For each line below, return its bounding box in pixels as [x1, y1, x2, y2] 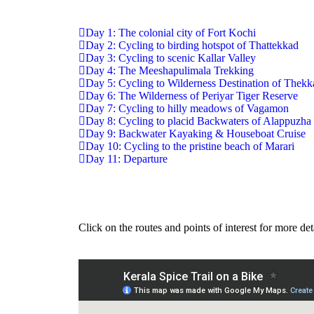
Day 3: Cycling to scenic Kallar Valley [86, 51, 256, 64]
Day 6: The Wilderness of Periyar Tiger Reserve [86, 89, 298, 102]
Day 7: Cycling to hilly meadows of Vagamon [86, 102, 289, 114]
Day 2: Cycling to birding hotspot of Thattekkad [86, 39, 299, 51]
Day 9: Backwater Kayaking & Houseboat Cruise [86, 127, 306, 139]
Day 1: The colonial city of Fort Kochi [86, 26, 256, 39]
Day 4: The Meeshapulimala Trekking [86, 64, 254, 76]
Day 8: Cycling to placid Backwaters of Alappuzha [86, 114, 311, 127]
